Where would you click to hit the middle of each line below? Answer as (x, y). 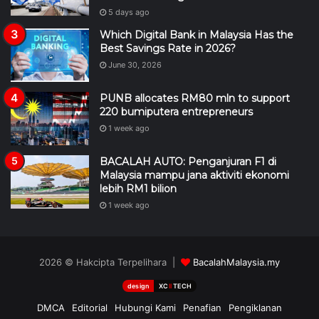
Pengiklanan (255, 245)
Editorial (90, 245)
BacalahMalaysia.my (236, 200)
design (138, 224)
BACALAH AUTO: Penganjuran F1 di (188, 99)
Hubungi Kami (145, 245)
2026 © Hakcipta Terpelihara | (110, 200)
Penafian (202, 245)
